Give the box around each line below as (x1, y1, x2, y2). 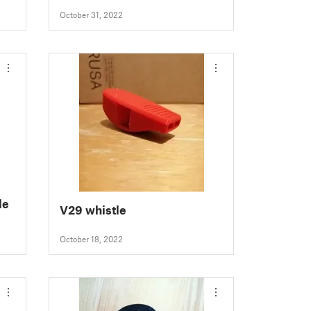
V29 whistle (60, 203, 127, 217)
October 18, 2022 (60, 234, 124, 244)
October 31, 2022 (60, 10, 124, 20)
